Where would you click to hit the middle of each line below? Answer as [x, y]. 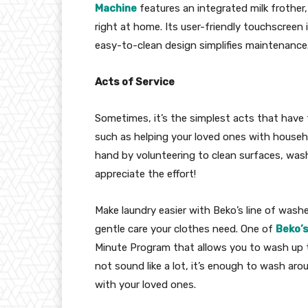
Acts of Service [135, 81]
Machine [116, 8]
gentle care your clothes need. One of [185, 229]
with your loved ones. [145, 284]
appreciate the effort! [145, 174]
